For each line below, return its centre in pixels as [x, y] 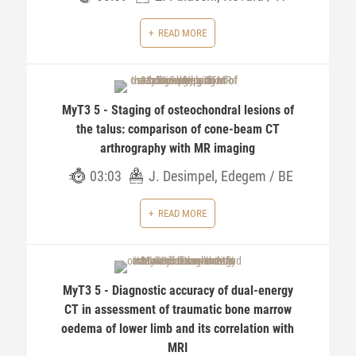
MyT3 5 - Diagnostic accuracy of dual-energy [178, 290]
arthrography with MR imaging [178, 148]
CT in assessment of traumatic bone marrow [178, 310]
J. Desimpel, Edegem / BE [221, 176]
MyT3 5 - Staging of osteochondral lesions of [178, 110]
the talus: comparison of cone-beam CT [178, 129]
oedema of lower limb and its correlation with [178, 329]
